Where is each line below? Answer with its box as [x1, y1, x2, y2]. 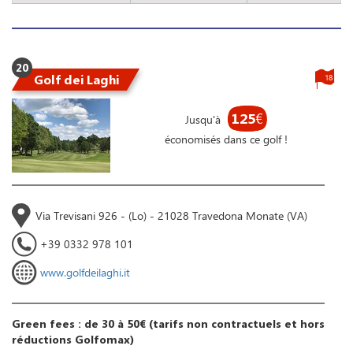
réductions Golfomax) [12, 331, 134, 347]
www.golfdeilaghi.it [40, 264, 130, 280]
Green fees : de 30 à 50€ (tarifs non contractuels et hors [12, 315, 325, 331]
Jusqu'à [184, 111, 224, 127]
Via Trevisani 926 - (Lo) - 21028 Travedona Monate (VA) [35, 207, 307, 223]
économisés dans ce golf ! [164, 131, 288, 147]
